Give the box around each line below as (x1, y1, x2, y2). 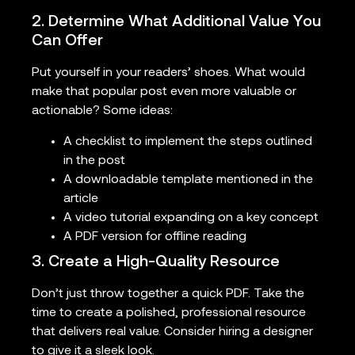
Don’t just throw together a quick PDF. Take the (32, 287, 304, 300)
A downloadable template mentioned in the (63, 173, 313, 186)
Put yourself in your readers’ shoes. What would (32, 67, 305, 80)
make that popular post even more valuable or (32, 86, 296, 99)
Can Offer (32, 33, 103, 50)
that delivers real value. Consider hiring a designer (32, 325, 313, 338)
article (63, 192, 98, 205)
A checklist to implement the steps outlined (63, 135, 312, 148)
